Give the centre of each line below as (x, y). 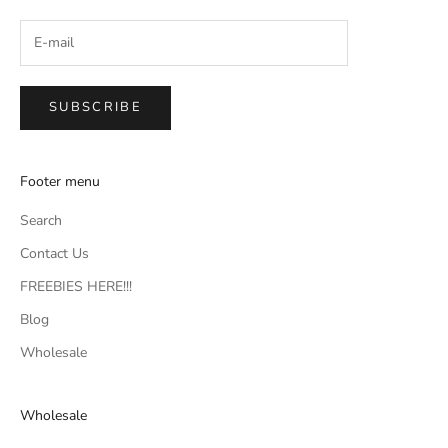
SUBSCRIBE (96, 107)
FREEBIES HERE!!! (76, 286)
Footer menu (60, 181)
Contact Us (54, 253)
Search (41, 220)
